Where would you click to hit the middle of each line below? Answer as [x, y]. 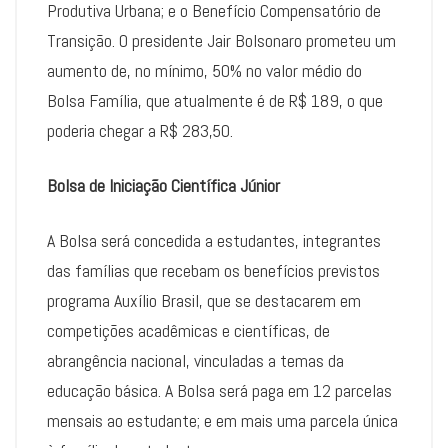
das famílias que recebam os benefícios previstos [213, 271]
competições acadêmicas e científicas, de [188, 331]
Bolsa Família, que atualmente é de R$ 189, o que [215, 101]
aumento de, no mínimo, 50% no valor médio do [204, 71]
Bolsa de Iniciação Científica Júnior [163, 186]
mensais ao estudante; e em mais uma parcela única [222, 421]
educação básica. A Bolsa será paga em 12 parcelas [219, 391]
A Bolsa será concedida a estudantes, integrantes [214, 241]
